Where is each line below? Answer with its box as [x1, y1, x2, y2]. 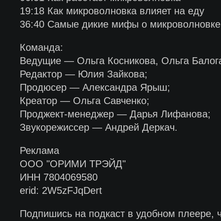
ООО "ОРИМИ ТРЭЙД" [19, 158, 126, 169]
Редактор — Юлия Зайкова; [19, 69, 147, 79]
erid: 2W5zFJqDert [19, 185, 102, 196]
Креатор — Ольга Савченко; [19, 95, 149, 106]
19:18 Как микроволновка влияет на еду [19, 5, 204, 16]
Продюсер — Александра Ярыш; [19, 82, 170, 93]
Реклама [19, 145, 59, 156]
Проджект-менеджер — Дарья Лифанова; [19, 109, 211, 119]
